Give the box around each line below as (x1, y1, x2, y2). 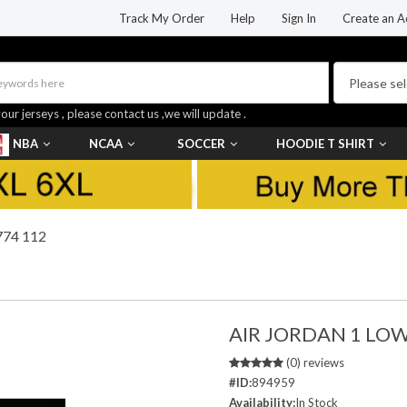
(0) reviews (283, 355, 344, 371)
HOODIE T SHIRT (276, 136, 374, 151)
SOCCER (177, 136, 225, 151)
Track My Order (119, 11, 204, 25)
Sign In (282, 11, 316, 25)
